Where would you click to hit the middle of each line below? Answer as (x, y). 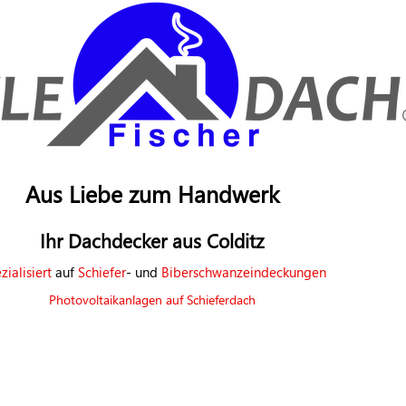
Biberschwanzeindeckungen (243, 272)
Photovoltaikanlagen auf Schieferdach (152, 300)
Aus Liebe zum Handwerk (152, 194)
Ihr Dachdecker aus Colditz (152, 241)
